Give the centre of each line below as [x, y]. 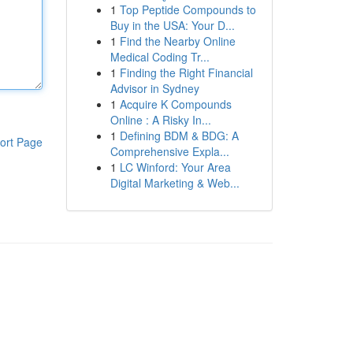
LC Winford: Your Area [175, 167]
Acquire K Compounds [175, 104]
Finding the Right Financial [186, 72]
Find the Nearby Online [177, 41]
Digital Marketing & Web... [175, 183]
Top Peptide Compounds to [188, 9]
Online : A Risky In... [160, 120]
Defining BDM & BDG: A [179, 136]
